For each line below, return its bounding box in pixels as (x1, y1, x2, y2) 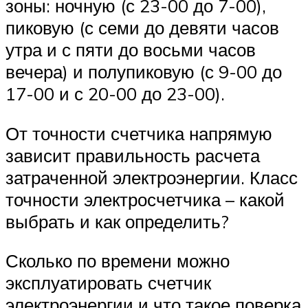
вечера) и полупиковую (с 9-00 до (5, 60, 282, 83)
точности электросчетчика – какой (5, 188, 285, 210)
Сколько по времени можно (5, 250, 230, 272)
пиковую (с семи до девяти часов (5, 16, 279, 39)
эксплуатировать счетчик (5, 272, 211, 294)
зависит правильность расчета (5, 144, 260, 166)
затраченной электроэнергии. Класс (5, 166, 298, 188)
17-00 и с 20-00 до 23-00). (5, 82, 225, 105)
